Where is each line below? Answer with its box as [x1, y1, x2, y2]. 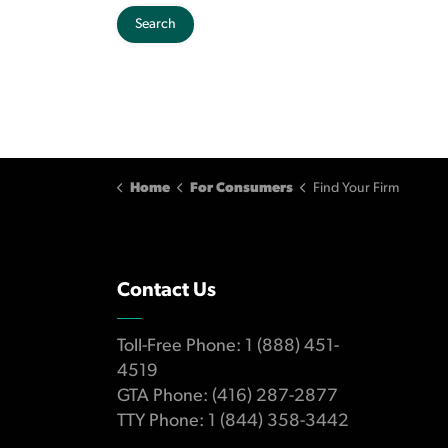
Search [135, 17, 176, 32]
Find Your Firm [312, 181, 399, 196]
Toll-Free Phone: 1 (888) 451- [117, 337, 339, 356]
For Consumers [189, 181, 293, 196]
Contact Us [117, 281, 216, 301]
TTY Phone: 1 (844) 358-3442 [117, 412, 349, 431]
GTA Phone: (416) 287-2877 [117, 387, 338, 406]
